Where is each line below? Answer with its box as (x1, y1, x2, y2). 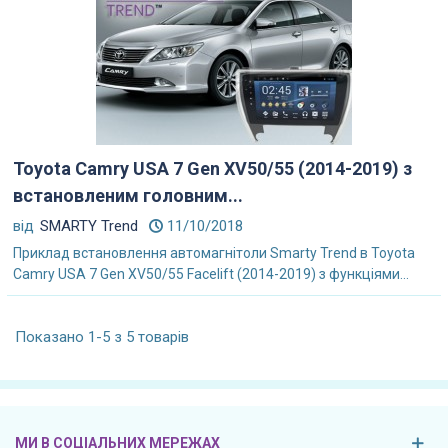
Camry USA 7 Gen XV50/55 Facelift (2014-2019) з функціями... (13, 266, 409, 283)
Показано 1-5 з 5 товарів (15, 328, 189, 347)
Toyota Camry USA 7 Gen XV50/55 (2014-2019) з (13, 158, 412, 180)
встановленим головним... (13, 185, 243, 207)
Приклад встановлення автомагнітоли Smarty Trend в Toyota (13, 245, 415, 262)
